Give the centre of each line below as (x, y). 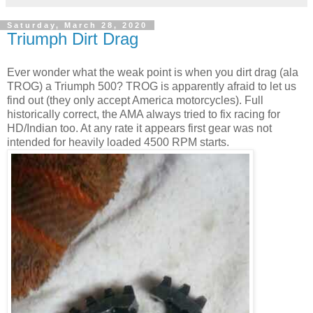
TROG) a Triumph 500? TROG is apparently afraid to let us (152, 86)
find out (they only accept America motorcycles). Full (135, 100)
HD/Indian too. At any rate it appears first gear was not (139, 128)
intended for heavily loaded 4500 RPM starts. (118, 142)
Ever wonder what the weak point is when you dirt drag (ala (153, 72)
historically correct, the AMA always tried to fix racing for (144, 114)
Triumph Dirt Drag (73, 39)
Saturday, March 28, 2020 (77, 26)
